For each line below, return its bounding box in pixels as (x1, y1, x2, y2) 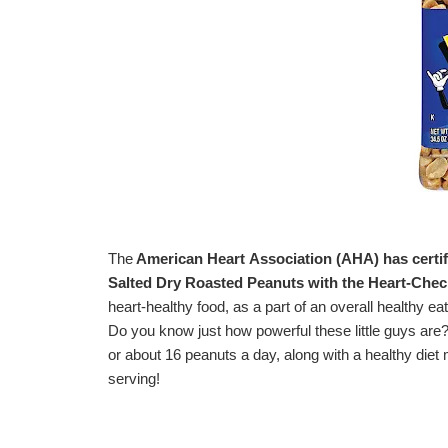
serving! (108, 370, 160, 387)
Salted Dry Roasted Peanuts (108, 274, 304, 291)
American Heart (133, 250, 249, 267)
